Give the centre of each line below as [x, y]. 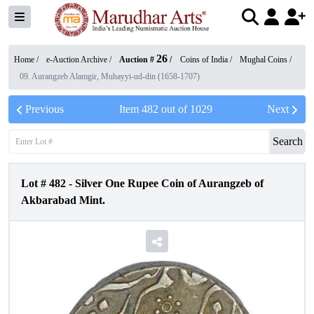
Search [288, 141]
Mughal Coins [264, 60]
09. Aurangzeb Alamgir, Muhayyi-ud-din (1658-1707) [110, 76]
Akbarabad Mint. [63, 200]
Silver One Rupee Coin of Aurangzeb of [169, 183]
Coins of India [204, 60]
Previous [45, 109]
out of [174, 109]
